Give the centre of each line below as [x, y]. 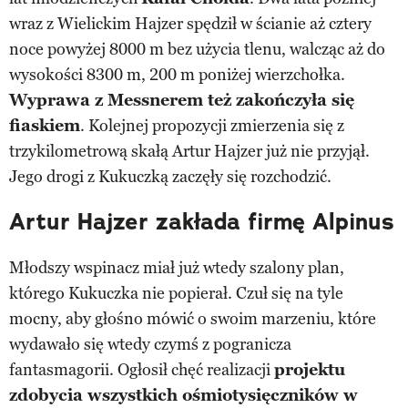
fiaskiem [45, 125]
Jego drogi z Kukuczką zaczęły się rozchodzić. [170, 176]
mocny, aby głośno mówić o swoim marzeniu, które [193, 318]
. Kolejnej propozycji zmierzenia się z [212, 125]
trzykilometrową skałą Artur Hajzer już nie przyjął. [189, 151]
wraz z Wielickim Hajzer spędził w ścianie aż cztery [190, 23]
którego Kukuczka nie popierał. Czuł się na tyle [176, 293]
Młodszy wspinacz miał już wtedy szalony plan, [177, 267]
